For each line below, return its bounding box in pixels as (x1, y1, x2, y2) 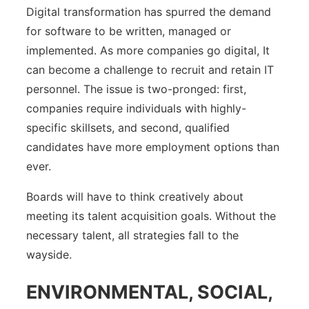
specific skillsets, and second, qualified (26, 121, 230, 134)
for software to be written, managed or (26, 24, 231, 38)
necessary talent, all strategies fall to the (26, 228, 239, 242)
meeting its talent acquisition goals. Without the (26, 209, 276, 223)
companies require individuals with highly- (26, 101, 246, 115)
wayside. (26, 248, 72, 261)
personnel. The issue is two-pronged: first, (26, 82, 246, 96)
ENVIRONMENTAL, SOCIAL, (26, 281, 272, 303)
